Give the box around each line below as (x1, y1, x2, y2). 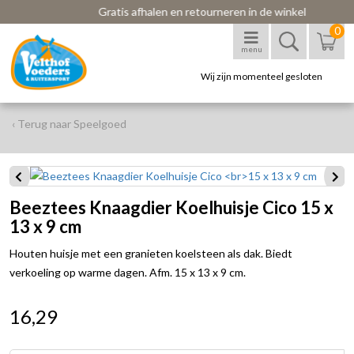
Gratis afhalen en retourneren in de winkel (81, 5, 289, 18)
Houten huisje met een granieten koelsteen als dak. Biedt (9, 247, 292, 260)
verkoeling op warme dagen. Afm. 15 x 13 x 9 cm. (9, 265, 246, 279)
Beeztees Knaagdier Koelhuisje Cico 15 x (9, 197, 333, 218)
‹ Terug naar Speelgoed (12, 117, 126, 130)
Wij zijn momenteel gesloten (201, 70, 322, 82)
